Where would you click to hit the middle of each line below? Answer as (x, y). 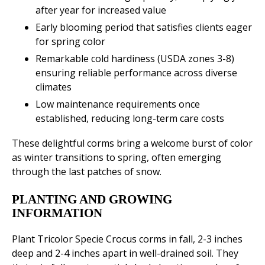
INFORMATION (57, 213)
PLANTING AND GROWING (92, 200)
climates (54, 87)
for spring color (70, 42)
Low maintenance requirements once (118, 104)
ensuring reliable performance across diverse (136, 73)
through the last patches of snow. (87, 172)
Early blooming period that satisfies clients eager (144, 28)
